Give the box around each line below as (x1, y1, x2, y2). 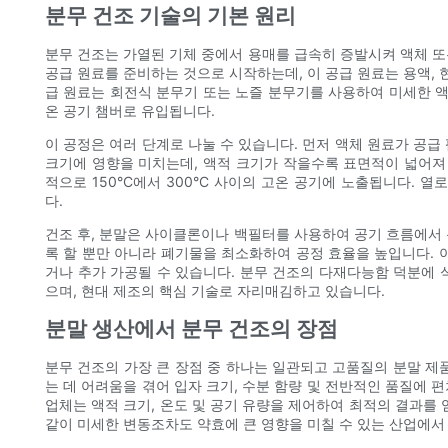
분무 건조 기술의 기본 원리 (45, 3, 296, 29)
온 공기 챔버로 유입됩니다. (45, 102, 215, 120)
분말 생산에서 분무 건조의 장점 (45, 316, 338, 342)
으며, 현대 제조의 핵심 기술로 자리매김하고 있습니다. (45, 282, 385, 300)
